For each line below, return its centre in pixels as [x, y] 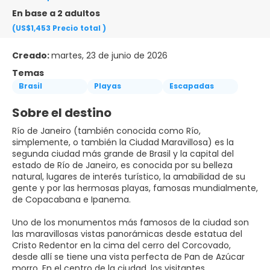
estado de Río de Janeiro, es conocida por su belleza [122, 165]
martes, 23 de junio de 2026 [109, 55]
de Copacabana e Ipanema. [71, 199]
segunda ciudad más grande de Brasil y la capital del [123, 153]
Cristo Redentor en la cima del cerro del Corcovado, [121, 245]
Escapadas [192, 86]
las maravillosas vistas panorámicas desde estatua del [127, 234]
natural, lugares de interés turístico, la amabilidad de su [129, 176]
